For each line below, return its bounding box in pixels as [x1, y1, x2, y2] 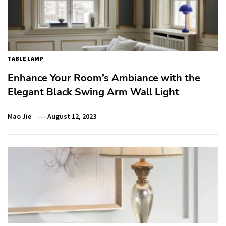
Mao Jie [8, 111, 31, 121]
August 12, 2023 [47, 111, 97, 121]
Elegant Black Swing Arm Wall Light [8, 85, 179, 99]
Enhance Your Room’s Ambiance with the [8, 71, 200, 85]
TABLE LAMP [8, 54, 43, 62]
